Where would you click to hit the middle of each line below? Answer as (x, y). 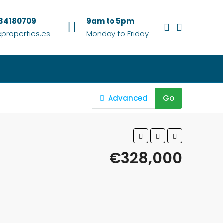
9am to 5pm (110, 21)
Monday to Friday (117, 34)
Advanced (127, 98)
